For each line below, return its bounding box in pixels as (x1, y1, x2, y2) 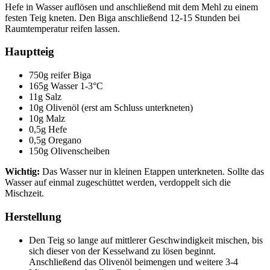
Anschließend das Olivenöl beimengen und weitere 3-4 (29, 256, 238, 267)
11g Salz (29, 92, 61, 102)
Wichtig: (5, 166, 42, 177)
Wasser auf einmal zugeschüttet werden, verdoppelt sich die (5, 177, 231, 188)
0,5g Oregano (29, 135, 81, 146)
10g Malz (29, 113, 65, 124)
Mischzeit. (5, 188, 44, 199)
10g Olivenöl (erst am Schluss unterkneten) (29, 102, 193, 113)
